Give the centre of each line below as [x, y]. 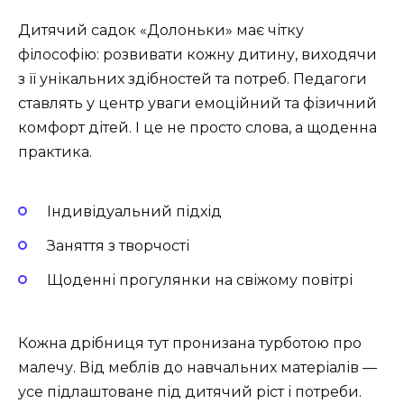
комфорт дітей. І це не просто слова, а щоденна [197, 128]
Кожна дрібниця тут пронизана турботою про [190, 344]
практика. [55, 152]
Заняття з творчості [118, 246]
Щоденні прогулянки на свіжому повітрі [200, 280]
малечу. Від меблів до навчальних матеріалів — [197, 368]
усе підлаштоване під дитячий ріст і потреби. [190, 392]
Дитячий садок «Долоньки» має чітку [161, 31]
